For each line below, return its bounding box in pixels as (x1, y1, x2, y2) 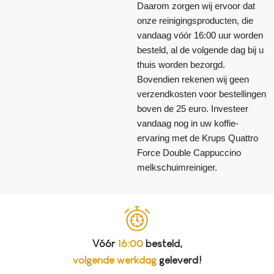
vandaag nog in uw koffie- (137, 117, 239, 128)
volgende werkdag (72, 254, 157, 267)
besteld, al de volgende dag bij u (137, 44, 264, 55)
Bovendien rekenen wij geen (137, 73, 249, 84)
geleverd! (156, 254, 202, 267)
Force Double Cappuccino (137, 147, 241, 158)
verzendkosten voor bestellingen (137, 88, 266, 99)
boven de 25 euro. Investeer (137, 103, 248, 114)
